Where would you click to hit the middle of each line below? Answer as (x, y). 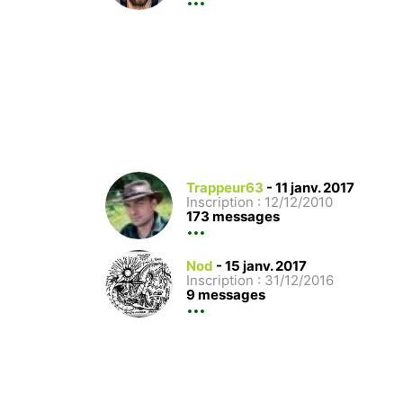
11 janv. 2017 (315, 187)
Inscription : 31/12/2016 (260, 280)
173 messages (233, 216)
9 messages (226, 294)
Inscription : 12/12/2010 (260, 201)
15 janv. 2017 (266, 265)
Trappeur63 (225, 187)
